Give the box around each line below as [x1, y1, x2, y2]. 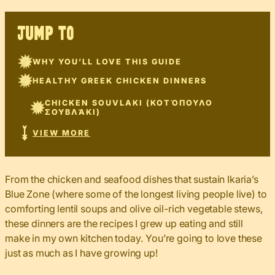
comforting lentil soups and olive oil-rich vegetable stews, [5, 202, 263, 215]
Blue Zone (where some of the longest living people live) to [5, 187, 267, 200]
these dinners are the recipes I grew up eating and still [5, 217, 244, 230]
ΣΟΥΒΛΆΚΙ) [45, 107, 101, 117]
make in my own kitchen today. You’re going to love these [5, 231, 263, 244]
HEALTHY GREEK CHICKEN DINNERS [33, 76, 207, 86]
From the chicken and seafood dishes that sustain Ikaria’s [5, 172, 258, 185]
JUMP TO [17, 26, 74, 43]
